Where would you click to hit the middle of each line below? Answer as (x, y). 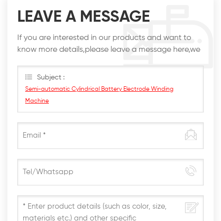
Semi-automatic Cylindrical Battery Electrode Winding (99, 89)
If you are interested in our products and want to (104, 38)
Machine (37, 101)
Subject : (51, 77)
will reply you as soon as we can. (75, 61)
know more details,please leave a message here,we (109, 50)
